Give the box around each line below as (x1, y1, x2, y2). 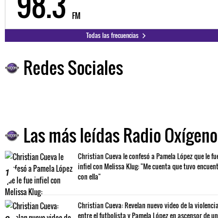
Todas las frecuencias (86, 30, 140, 40)
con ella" (78, 171, 101, 182)
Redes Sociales (23, 54, 123, 80)
